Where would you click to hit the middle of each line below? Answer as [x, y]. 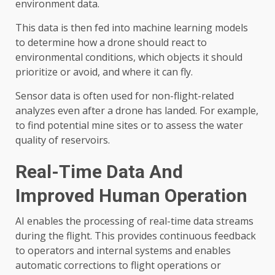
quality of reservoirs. [63, 140]
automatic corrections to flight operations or [118, 265]
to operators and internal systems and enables [123, 251]
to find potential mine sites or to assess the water [129, 126]
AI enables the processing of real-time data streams [134, 221]
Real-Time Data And [99, 172]
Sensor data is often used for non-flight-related [125, 96]
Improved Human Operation [131, 196]
